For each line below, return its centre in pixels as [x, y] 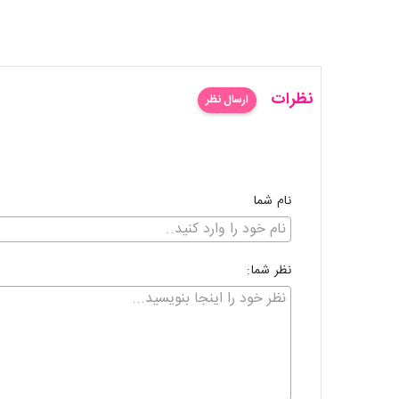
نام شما [272, 201]
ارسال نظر [227, 100]
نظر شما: [269, 271]
